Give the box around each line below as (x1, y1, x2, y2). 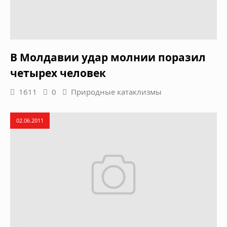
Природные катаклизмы (71, 86, 162, 97)
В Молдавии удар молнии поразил (10, 50, 206, 64)
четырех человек (10, 65, 106, 80)
